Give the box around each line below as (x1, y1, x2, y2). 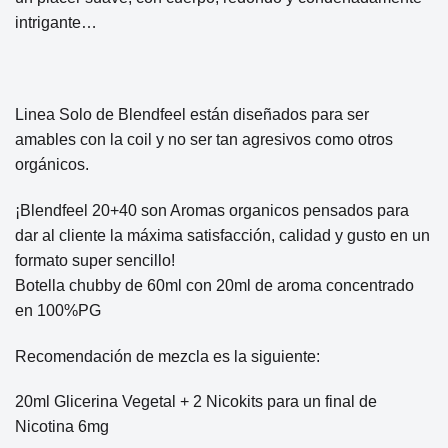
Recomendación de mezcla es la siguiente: (15, 347, 320, 365)
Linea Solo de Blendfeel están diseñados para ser (15, 105, 369, 123)
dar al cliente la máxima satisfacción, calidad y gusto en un (15, 226, 430, 244)
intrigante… (15, 14, 97, 32)
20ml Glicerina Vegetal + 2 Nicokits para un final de (15, 393, 377, 411)
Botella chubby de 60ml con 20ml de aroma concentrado (15, 276, 414, 294)
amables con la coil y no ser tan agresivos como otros (15, 130, 393, 148)
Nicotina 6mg (15, 418, 109, 436)
